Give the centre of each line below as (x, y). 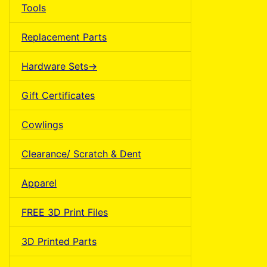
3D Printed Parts (59, 241)
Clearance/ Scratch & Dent (81, 153)
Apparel (39, 183)
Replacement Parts (64, 37)
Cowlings (42, 124)
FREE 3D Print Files (65, 212)
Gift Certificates (58, 95)
